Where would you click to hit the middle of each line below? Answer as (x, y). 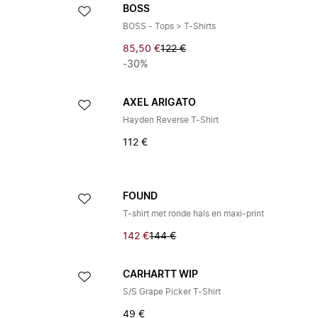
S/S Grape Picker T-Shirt (172, 292)
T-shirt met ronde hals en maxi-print (194, 214)
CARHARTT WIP (161, 275)
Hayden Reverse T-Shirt (171, 120)
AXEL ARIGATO (160, 103)
